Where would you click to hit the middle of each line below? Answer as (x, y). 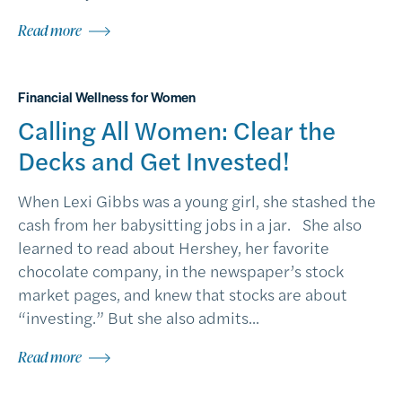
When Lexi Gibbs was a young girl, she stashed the (197, 201)
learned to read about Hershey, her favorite (174, 247)
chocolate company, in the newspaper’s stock (181, 271)
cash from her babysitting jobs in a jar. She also (190, 224)
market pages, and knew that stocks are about (183, 294)
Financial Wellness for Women (107, 96)
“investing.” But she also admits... (139, 317)
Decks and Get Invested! (154, 160)
